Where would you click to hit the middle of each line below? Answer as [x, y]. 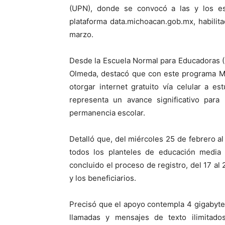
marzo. [81, 34]
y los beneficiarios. [103, 178]
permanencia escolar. [107, 113]
